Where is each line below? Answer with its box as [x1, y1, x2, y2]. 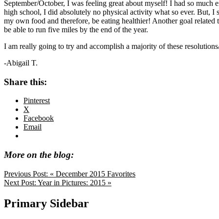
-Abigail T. [4, 58, 38, 67]
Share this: [4, 76, 47, 87]
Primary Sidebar [4, 197, 89, 210]
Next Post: [4, 178, 38, 187]
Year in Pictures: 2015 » [38, 178, 111, 187]
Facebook [23, 114, 54, 123]
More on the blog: [4, 149, 74, 160]
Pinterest [23, 96, 50, 105]
